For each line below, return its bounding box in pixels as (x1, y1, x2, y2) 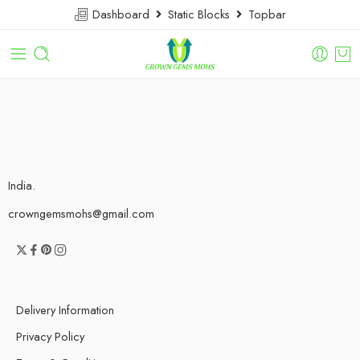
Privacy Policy (16, 328, 84, 345)
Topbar (242, 6, 286, 22)
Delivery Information (16, 301, 114, 318)
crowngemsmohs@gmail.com (8, 205, 154, 222)
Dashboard (89, 6, 156, 22)
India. (8, 177, 35, 194)
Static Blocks (162, 6, 236, 22)
